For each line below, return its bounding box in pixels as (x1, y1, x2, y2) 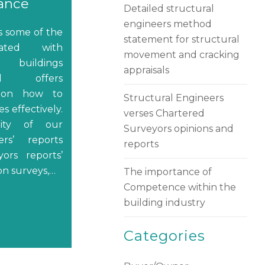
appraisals (123, 64, 169, 76)
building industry (123, 197, 205, 208)
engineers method (123, 18, 212, 30)
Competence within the (123, 182, 236, 193)
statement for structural (123, 34, 240, 45)
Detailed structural (123, 3, 214, 14)
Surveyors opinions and (123, 123, 234, 134)
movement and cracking (123, 49, 240, 60)
